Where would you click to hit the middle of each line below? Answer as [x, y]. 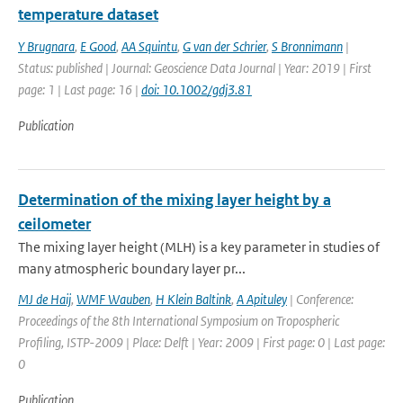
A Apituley [262, 299]
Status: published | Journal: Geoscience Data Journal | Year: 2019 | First [195, 68]
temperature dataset [88, 14]
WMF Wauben [113, 299]
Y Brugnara [46, 46]
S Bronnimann [307, 46]
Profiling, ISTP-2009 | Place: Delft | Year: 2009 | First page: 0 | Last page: [201, 342]
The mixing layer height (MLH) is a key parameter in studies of [199, 247]
